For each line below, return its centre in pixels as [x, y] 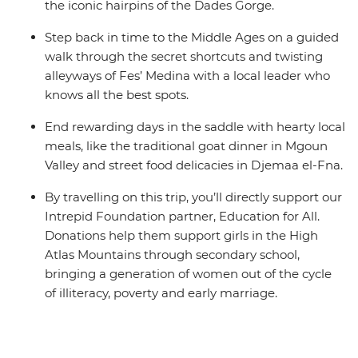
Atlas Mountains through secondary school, [172, 255]
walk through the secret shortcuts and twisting [184, 57]
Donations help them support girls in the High [181, 236]
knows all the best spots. [117, 95]
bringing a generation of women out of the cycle [188, 274]
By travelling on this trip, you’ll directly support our [193, 197]
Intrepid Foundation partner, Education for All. [182, 217]
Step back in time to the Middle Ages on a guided [192, 38]
